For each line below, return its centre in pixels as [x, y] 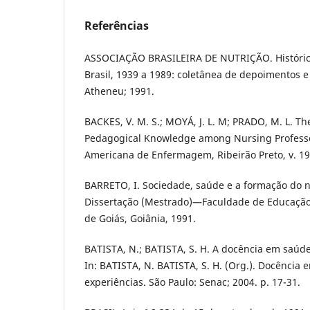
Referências [117, 25]
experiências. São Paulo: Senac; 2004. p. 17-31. [192, 282]
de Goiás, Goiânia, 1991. [140, 218]
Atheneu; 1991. [119, 91]
